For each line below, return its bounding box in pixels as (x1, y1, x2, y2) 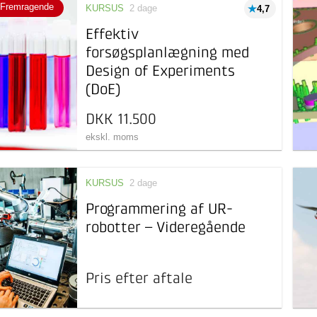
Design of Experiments (86, 64, 236, 79)
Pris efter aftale (86, 272, 193, 287)
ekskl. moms (86, 132, 139, 142)
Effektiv (86, 28, 139, 42)
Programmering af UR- (86, 202, 234, 217)
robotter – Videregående (86, 221, 246, 236)
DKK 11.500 (86, 113, 157, 127)
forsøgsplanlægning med (86, 46, 250, 61)
